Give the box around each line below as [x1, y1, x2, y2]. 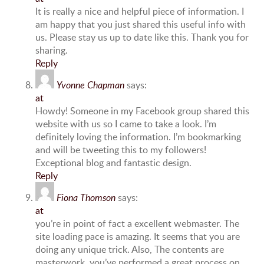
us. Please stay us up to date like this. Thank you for [35, 31, 249, 44]
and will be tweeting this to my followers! [35, 143, 206, 157]
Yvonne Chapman [57, 78, 124, 92]
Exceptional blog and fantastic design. [35, 156, 192, 170]
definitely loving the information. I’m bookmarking [35, 130, 241, 144]
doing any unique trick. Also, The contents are [35, 243, 224, 256]
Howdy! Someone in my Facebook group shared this [35, 104, 249, 118]
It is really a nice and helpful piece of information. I [35, 5, 244, 18]
